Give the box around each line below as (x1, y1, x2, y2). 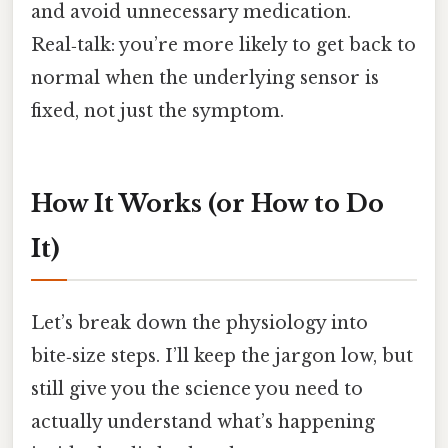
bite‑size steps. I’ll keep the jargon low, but (31, 345, 413, 368)
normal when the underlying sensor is (31, 67, 379, 90)
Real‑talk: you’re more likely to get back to (31, 34, 416, 57)
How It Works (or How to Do (31, 188, 384, 218)
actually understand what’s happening (31, 411, 375, 434)
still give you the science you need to (31, 378, 363, 401)
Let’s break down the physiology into (31, 312, 368, 335)
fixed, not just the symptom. (31, 100, 284, 123)
